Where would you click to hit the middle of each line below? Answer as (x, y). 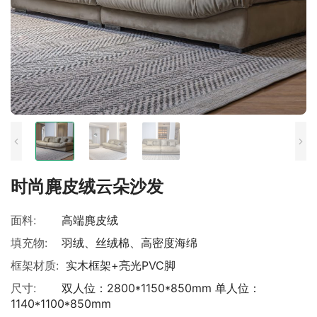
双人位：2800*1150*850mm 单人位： (161, 288)
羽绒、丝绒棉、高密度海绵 (129, 243)
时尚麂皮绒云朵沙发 (87, 186)
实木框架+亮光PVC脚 (121, 265)
